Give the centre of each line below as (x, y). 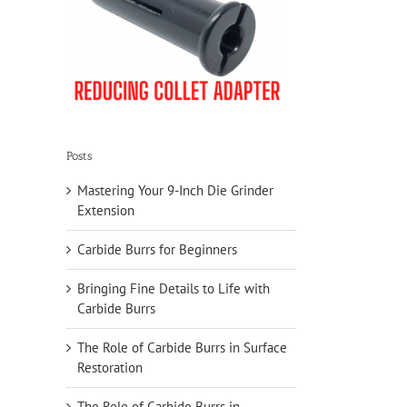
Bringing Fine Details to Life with (174, 288)
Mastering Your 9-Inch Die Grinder (175, 190)
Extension (106, 210)
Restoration (110, 367)
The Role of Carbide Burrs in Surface (182, 347)
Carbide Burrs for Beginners (157, 249)
